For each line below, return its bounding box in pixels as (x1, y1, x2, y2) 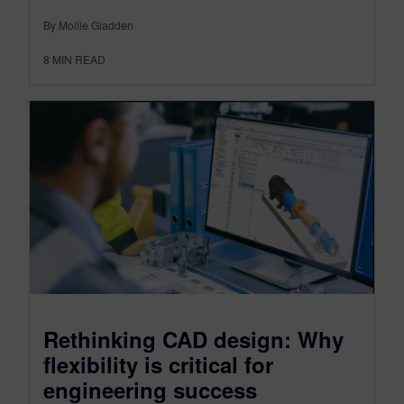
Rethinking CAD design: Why (43, 324, 344, 355)
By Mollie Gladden (43, 16, 133, 32)
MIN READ (52, 50, 106, 67)
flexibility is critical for (43, 349, 273, 381)
